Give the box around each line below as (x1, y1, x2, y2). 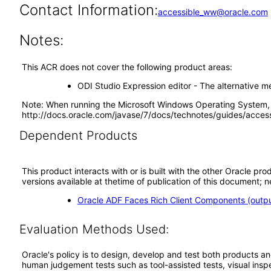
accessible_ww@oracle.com (157, 7, 268, 17)
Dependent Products (19, 128, 137, 143)
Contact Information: (19, 1, 158, 19)
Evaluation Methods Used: (19, 222, 169, 237)
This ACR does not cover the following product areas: (22, 62, 232, 72)
